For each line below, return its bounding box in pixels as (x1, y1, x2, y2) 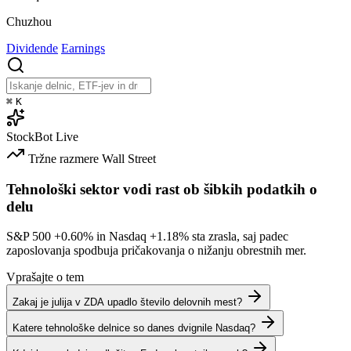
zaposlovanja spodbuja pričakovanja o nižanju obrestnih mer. (6, 244, 306, 258)
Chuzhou (6, 14, 52, 28)
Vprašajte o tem (6, 270, 84, 284)
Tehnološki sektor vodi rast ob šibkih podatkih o (6, 180, 317, 197)
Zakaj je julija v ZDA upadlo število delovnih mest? (13, 296, 242, 309)
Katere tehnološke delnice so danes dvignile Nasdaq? (13, 322, 255, 335)
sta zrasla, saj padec (189, 230, 288, 244)
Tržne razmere (28, 151, 99, 165)
